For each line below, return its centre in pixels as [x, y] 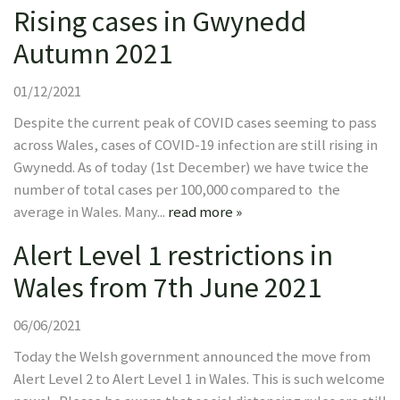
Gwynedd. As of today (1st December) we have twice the [191, 167]
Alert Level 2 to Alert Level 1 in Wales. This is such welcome [199, 379]
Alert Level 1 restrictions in [173, 255]
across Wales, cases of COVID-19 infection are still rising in [196, 145]
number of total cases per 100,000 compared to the [177, 189]
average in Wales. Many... [91, 212]
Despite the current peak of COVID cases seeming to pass [195, 122]
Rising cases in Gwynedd [160, 21]
